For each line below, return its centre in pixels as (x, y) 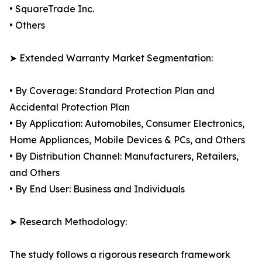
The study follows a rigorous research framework (120, 255)
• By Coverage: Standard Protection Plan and (112, 91)
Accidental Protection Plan (70, 107)
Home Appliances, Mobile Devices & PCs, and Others (127, 140)
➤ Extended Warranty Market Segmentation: (111, 58)
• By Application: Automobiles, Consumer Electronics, (127, 124)
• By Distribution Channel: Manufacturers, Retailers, (124, 156)
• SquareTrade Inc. (52, 9)
